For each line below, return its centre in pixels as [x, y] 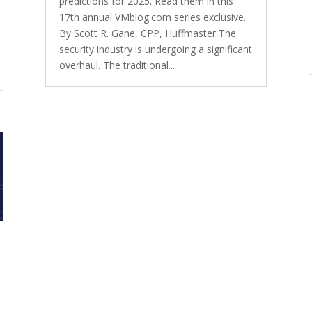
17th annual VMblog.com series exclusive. [152, 17]
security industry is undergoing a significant [155, 49]
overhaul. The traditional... [117, 65]
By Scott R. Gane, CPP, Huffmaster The [147, 33]
